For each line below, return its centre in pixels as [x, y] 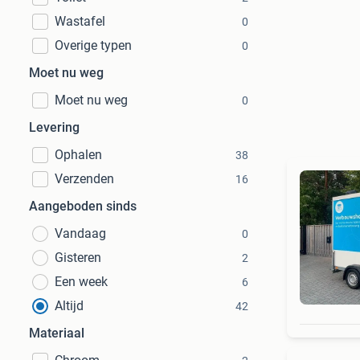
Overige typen [93, 45]
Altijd [69, 306]
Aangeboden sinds [83, 206]
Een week [81, 282]
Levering [54, 127]
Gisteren [78, 258]
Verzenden [84, 179]
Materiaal [57, 333]
